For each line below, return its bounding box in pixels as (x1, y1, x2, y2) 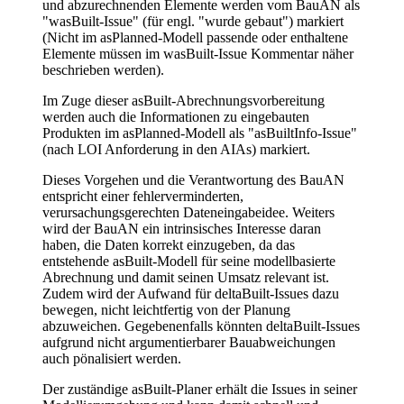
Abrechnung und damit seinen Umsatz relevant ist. (42, 270, 329, 286)
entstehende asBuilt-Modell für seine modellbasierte (42, 253, 335, 270)
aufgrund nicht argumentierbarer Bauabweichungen (42, 335, 335, 351)
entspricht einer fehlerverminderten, (42, 188, 243, 205)
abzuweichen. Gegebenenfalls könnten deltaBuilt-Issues (42, 318, 360, 335)
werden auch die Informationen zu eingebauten (42, 109, 309, 125)
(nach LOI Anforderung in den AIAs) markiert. (42, 142, 310, 158)
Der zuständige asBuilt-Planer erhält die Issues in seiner (42, 381, 357, 398)
